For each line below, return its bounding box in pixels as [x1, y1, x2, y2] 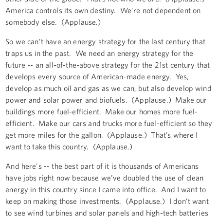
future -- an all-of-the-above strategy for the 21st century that [5, 60, 210, 69]
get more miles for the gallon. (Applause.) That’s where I [5, 130, 198, 139]
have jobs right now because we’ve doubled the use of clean [5, 173, 204, 182]
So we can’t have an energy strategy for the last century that [5, 36, 205, 46]
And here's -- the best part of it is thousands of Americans [5, 161, 199, 170]
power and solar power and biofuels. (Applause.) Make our [5, 95, 207, 104]
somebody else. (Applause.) [5, 17, 101, 26]
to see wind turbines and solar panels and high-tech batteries [5, 208, 208, 217]
